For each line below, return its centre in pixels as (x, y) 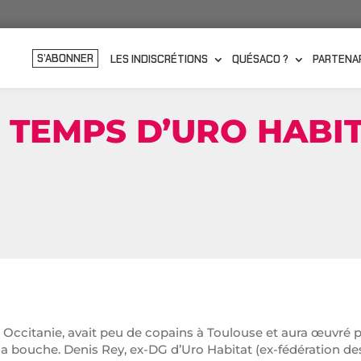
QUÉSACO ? (260, 60)
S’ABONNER (65, 59)
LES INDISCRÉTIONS (159, 60)
